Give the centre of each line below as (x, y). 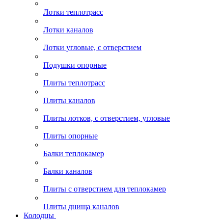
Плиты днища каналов (81, 206)
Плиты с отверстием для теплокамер (105, 189)
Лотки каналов (68, 30)
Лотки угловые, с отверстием (92, 47)
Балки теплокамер (74, 153)
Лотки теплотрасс (73, 12)
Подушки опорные (75, 65)
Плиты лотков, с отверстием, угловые (107, 118)
